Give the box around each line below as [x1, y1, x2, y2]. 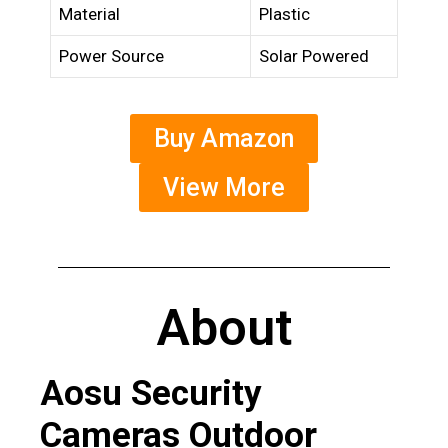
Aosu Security [40, 372, 262, 414]
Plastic [259, 4, 310, 25]
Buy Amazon [154, 123, 294, 153]
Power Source [59, 46, 164, 67]
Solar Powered [259, 46, 369, 67]
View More [163, 172, 285, 202]
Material [59, 4, 120, 25]
